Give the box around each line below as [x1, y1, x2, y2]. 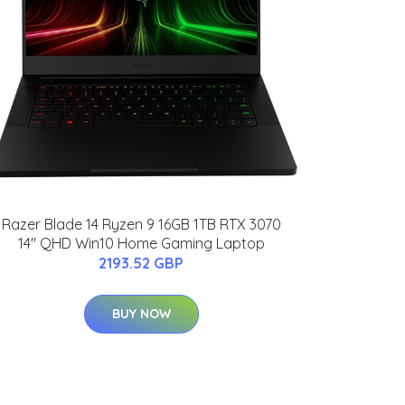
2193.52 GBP [99, 254, 184, 273]
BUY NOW [111, 306, 171, 323]
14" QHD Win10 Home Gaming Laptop [17, 234, 265, 253]
